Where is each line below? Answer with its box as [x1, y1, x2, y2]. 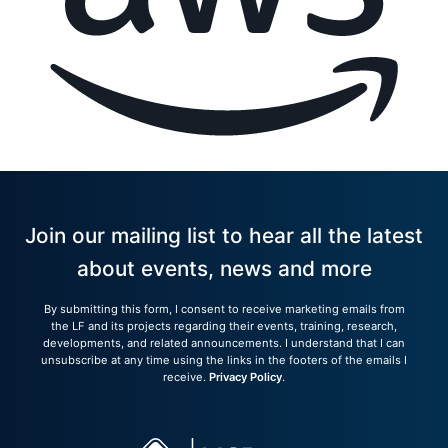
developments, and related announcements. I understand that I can [43, 336, 405, 351]
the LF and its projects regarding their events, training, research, [51, 319, 397, 334]
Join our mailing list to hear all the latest [25, 223, 423, 249]
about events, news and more [76, 256, 372, 282]
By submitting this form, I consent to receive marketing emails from [43, 302, 405, 317]
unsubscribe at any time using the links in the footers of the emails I [41, 353, 407, 368]
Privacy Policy [209, 370, 282, 385]
